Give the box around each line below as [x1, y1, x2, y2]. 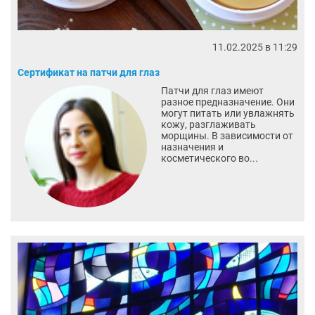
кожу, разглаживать [160, 118, 256, 130]
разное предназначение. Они [160, 96, 295, 108]
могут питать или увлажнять [160, 107, 295, 119]
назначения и [160, 141, 224, 153]
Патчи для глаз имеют [160, 84, 264, 96]
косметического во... [160, 152, 258, 164]
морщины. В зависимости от [160, 129, 293, 141]
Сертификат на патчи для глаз [18, 66, 160, 78]
